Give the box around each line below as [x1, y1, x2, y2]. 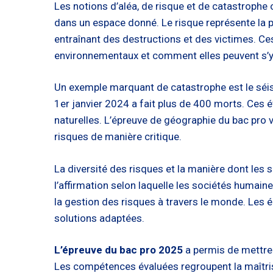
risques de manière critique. [54, 130, 182, 143]
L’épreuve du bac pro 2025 [54, 244, 183, 256]
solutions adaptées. [54, 211, 144, 224]
